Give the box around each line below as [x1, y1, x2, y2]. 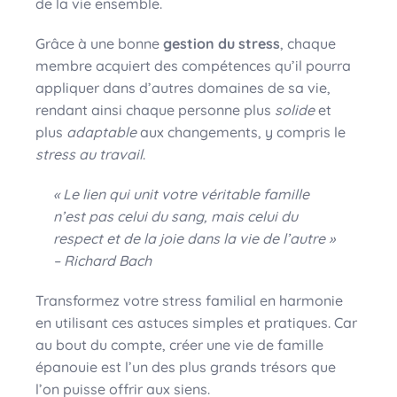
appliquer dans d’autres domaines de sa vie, [35, 78, 331, 97]
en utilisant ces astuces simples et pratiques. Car [35, 313, 357, 331]
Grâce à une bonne [35, 34, 163, 52]
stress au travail [35, 144, 143, 163]
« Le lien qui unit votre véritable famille [53, 184, 309, 203]
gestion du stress [163, 34, 280, 52]
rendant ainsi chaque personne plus [35, 100, 275, 119]
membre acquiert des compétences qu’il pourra [35, 56, 351, 74]
